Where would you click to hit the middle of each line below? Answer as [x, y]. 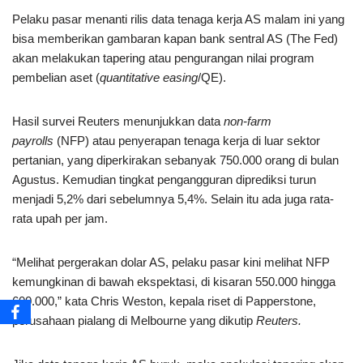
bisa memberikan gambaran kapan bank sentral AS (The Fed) [175, 39]
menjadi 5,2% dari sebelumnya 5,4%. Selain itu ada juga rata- [173, 199]
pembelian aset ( [56, 78]
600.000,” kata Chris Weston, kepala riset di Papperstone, [164, 301]
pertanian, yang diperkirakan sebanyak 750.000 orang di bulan [175, 160]
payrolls [33, 141]
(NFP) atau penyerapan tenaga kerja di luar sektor [187, 141]
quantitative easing [149, 78]
